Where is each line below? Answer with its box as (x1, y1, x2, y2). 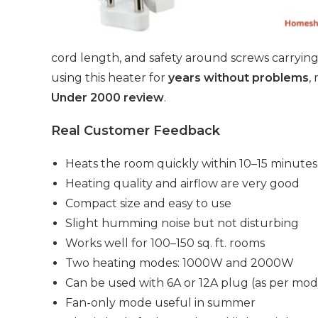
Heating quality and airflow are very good (65, 177, 300, 191)
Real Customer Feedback (51, 123, 220, 139)
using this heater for (51, 71, 168, 85)
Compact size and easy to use (65, 197, 231, 211)
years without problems (168, 71, 309, 85)
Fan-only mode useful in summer (65, 296, 256, 310)
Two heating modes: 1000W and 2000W (65, 256, 294, 270)
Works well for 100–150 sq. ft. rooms (65, 236, 265, 251)
